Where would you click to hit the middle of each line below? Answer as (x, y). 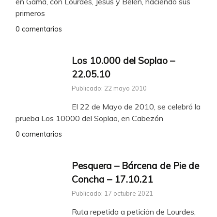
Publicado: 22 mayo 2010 (109, 88)
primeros (30, 13)
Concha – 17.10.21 (112, 179)
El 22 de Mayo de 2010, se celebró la (136, 106)
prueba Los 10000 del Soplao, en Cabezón (89, 118)
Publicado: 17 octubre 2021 (112, 193)
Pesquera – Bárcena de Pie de (135, 165)
